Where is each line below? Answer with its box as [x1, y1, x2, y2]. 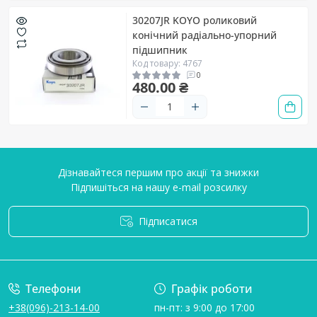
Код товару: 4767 [132, 57, 202, 69]
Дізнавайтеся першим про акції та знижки [58, 166, 259, 179]
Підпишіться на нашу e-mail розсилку [70, 180, 247, 194]
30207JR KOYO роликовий [132, 13, 257, 27]
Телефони [25, 281, 81, 296]
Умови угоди [78, 238, 128, 250]
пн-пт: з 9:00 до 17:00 [154, 301, 255, 314]
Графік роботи [171, 281, 253, 296]
